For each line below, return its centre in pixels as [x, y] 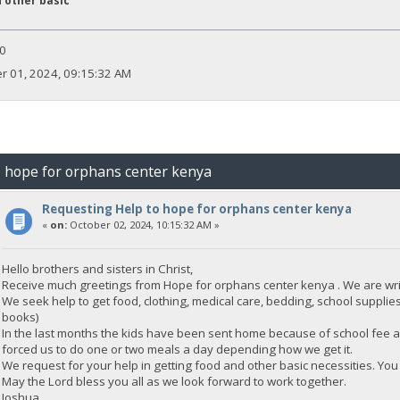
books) [21, 317]
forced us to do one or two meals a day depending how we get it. [178, 350]
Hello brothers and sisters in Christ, [98, 269]
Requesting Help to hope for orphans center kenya [196, 209]
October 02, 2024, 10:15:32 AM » [143, 225]
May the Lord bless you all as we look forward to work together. [175, 382]
